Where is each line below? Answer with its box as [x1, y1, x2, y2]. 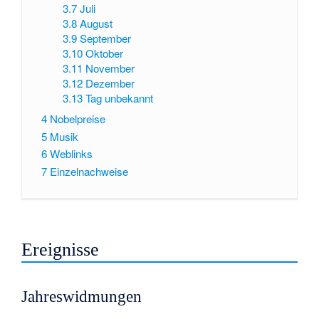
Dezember [85, 75, 135, 91]
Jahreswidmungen [21, 287, 142, 305]
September [80, 31, 132, 46]
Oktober [85, 46, 124, 61]
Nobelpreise [49, 110, 105, 126]
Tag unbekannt [85, 90, 154, 106]
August [80, 16, 113, 31]
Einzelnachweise [49, 164, 128, 179]
